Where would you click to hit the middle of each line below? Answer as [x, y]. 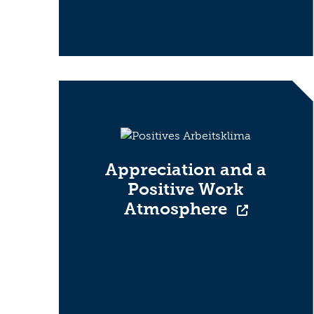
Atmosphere [177, 208]
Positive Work [186, 189]
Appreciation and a [186, 169]
